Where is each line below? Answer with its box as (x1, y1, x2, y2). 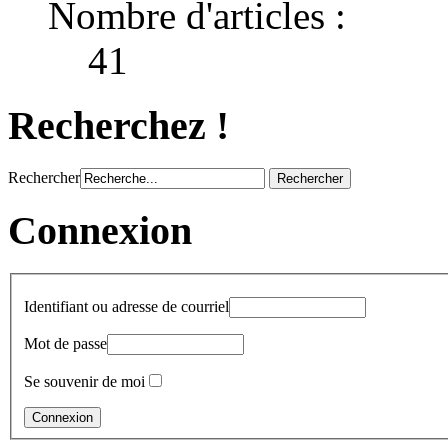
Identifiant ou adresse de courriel (24, 297, 229, 315)
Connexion (8, 208, 192, 254)
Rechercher (8, 168, 80, 186)
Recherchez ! (8, 102, 229, 148)
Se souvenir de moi (24, 372, 145, 390)
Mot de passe (24, 334, 107, 352)
